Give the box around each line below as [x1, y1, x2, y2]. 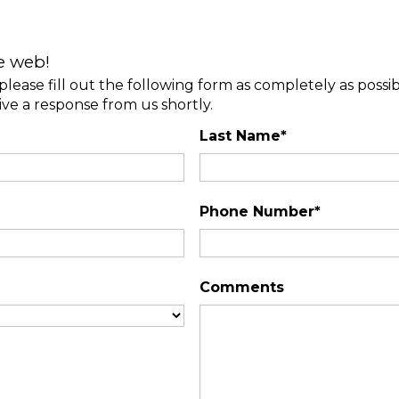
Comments [199, 279, 284, 296]
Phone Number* [199, 203, 321, 220]
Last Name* [199, 127, 287, 144]
